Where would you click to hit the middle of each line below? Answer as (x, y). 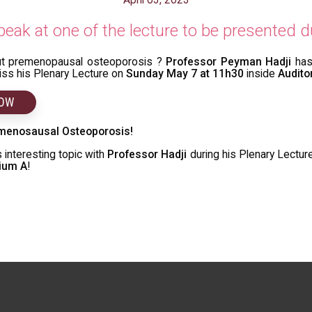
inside (261, 73)
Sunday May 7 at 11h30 (185, 73)
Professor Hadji (147, 154)
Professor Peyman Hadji (229, 61)
